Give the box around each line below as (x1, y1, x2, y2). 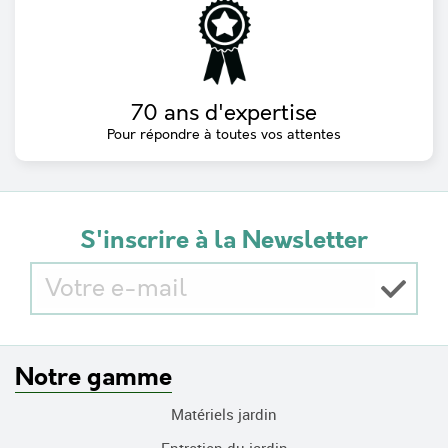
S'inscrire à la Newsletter (80, 228, 368, 255)
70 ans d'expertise (131, 100, 317, 127)
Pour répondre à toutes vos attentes (107, 127, 341, 143)
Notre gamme (15, 365, 172, 392)
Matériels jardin (171, 404, 277, 424)
